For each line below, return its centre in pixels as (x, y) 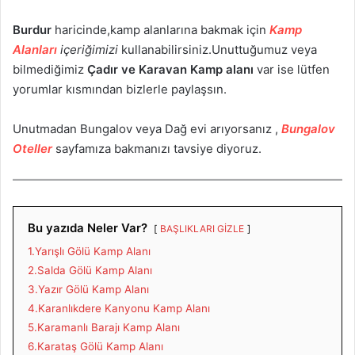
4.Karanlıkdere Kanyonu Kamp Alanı (119, 308)
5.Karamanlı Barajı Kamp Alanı (104, 327)
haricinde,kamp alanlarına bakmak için (162, 29)
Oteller (32, 148)
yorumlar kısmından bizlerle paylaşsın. (120, 89)
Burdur (34, 29)
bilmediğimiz (50, 69)
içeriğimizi (89, 49)
